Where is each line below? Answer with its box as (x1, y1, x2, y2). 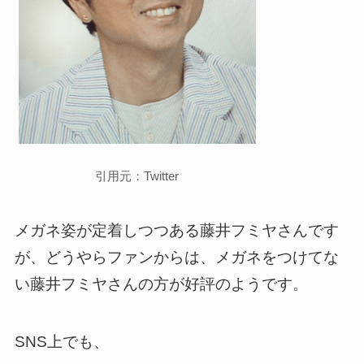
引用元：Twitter (95, 168, 180, 183)
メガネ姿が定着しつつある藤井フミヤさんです (14, 222, 339, 240)
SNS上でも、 (14, 332, 109, 350)
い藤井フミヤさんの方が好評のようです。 (14, 275, 308, 293)
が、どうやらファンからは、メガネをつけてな (14, 249, 339, 266)
